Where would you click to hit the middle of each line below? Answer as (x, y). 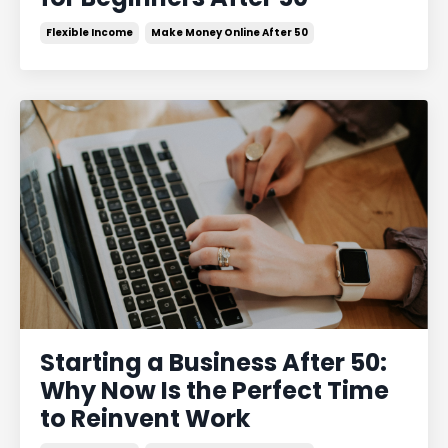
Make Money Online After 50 (229, 32)
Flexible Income (89, 32)
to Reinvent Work (145, 418)
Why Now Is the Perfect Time (214, 390)
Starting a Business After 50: (213, 362)
